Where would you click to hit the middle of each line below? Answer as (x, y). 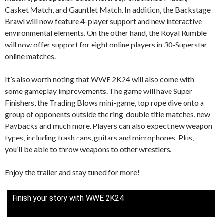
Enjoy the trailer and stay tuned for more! (72, 172)
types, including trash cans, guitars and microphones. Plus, (99, 137)
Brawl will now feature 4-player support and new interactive (103, 21)
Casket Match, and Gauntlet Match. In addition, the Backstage (108, 9)
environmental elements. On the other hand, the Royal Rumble (106, 32)
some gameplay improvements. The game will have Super (99, 91)
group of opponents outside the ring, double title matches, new (108, 114)
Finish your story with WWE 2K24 (68, 198)
